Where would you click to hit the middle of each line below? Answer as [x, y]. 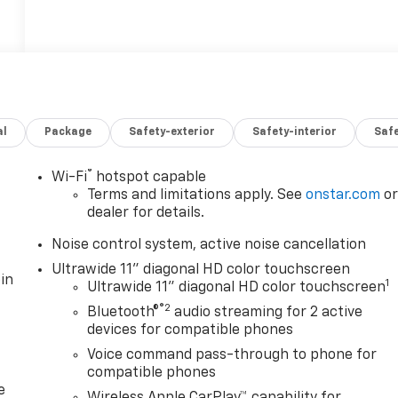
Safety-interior [295, 132]
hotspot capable [150, 177]
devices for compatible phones [191, 330]
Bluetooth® [123, 312]
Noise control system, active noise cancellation [209, 245]
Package [68, 132]
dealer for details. [146, 213]
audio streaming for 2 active [267, 312]
